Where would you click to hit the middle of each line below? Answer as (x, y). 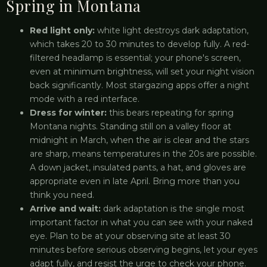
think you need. (62, 195)
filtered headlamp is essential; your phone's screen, (135, 58)
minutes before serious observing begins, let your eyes (144, 250)
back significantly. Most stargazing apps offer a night (139, 85)
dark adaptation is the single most (173, 209)
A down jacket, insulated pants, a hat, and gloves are (138, 167)
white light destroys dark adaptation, (172, 30)
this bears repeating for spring (170, 113)
